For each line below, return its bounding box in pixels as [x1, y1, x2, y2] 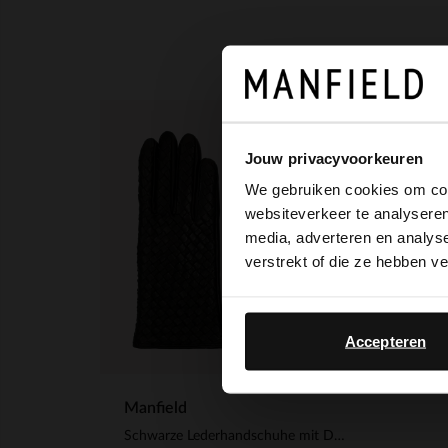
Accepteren [345, 332, 427, 350]
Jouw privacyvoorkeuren [244, 149, 423, 167]
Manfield [124, 399, 187, 416]
